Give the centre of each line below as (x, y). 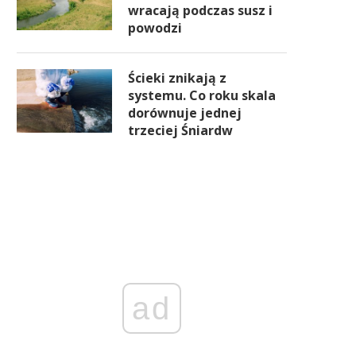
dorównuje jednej (185, 113)
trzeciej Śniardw (180, 130)
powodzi (155, 28)
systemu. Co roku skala (202, 95)
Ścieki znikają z (177, 78)
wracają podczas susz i (200, 10)
